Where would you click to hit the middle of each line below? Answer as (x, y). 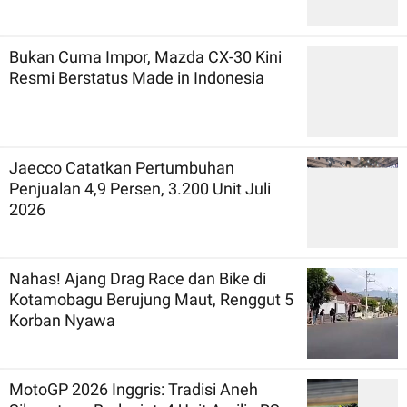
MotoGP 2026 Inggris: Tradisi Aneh (134, 389)
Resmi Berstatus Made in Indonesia (137, 77)
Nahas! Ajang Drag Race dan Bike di (138, 278)
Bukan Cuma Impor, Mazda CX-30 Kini (145, 56)
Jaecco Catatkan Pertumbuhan (122, 167)
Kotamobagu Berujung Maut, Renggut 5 (58, 299)
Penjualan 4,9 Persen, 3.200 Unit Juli (140, 188)
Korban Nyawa (62, 320)
